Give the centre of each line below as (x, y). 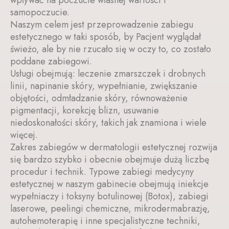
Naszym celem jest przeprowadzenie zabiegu (102, 25)
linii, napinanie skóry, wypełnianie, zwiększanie (104, 86)
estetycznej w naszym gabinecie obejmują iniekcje (109, 184)
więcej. (24, 135)
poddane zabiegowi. (51, 61)
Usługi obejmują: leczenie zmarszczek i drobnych (108, 74)
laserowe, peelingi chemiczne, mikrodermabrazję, (110, 209)
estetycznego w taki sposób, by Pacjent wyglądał (106, 37)
